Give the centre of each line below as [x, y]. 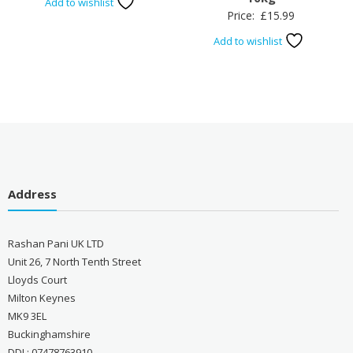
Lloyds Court [37, 279]
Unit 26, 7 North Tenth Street [74, 261]
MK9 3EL [27, 316]
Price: [243, 15]
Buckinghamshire [49, 334]
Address [32, 193]
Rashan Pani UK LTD [56, 243]
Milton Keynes [41, 297]
